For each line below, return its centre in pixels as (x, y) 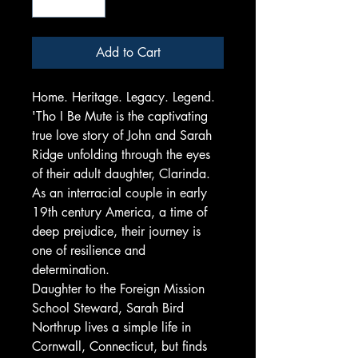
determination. (71, 270)
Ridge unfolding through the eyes (121, 155)
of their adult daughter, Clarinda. (121, 174)
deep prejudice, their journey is (116, 231)
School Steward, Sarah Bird (108, 308)
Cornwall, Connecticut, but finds (119, 346)
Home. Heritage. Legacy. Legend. (123, 97)
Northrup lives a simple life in (111, 327)
